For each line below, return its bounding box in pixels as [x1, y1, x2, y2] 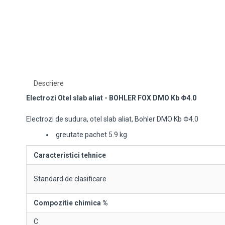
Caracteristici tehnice [34, 151, 106, 159]
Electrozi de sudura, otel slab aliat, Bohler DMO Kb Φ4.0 [26, 115, 198, 123]
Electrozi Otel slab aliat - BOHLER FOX [26, 94, 153, 102]
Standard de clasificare [34, 175, 106, 183]
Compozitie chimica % [34, 199, 108, 207]
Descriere [34, 79, 64, 87]
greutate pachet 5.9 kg [56, 131, 127, 139]
